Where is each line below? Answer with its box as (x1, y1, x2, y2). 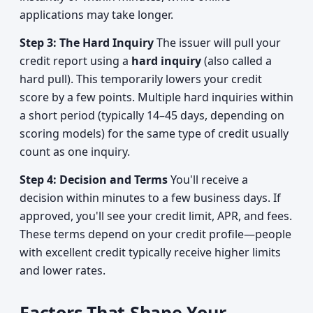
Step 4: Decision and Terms (20, 172, 168, 187)
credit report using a (20, 53, 131, 68)
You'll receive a (168, 172, 248, 187)
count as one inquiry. (20, 144, 130, 159)
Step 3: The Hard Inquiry (20, 35, 154, 50)
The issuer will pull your (154, 35, 281, 50)
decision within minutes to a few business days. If (20, 190, 281, 205)
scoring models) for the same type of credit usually (20, 126, 289, 141)
